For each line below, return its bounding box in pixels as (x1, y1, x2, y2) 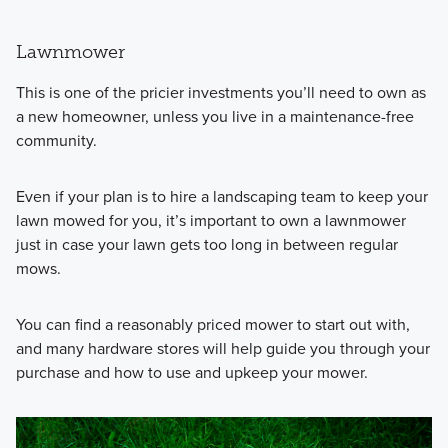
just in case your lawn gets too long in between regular (15, 232, 398, 256)
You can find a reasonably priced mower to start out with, (15, 312, 410, 336)
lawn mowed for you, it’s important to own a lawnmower (15, 208, 406, 232)
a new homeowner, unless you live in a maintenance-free (15, 104, 414, 128)
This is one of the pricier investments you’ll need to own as (15, 80, 426, 104)
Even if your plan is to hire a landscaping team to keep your (15, 184, 428, 208)
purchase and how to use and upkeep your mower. (15, 360, 368, 384)
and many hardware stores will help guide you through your (15, 336, 430, 360)
